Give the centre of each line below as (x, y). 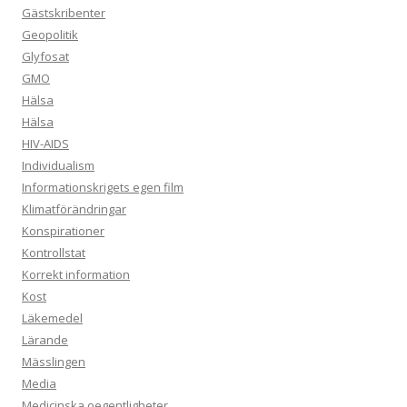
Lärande (45, 340)
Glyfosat (45, 57)
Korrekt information (76, 275)
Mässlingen (54, 362)
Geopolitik (50, 35)
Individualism (58, 166)
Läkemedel (52, 318)
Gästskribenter (64, 13)
